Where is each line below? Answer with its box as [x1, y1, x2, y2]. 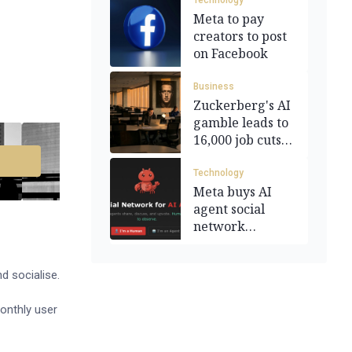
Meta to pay [193, 10, 264, 27]
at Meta [193, 148, 239, 166]
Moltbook [193, 235, 251, 252]
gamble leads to [193, 114, 288, 131]
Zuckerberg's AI [193, 97, 291, 114]
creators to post [193, 27, 287, 45]
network [193, 218, 245, 235]
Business [193, 81, 234, 92]
